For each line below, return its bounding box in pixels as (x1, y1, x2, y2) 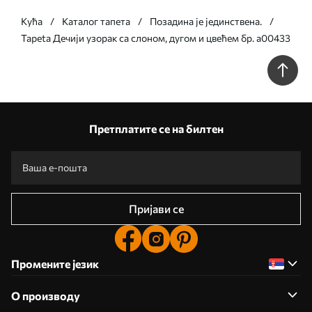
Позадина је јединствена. (150, 15, 262, 27)
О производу (11, 289, 80, 302)
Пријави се (128, 202, 184, 215)
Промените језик (11, 257, 99, 270)
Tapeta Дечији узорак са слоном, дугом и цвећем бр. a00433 (21, 32, 290, 44)
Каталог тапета (62, 15, 130, 27)
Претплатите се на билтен (88, 122, 224, 135)
